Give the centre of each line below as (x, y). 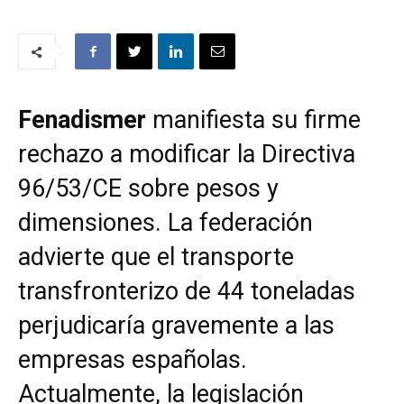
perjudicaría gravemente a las (176, 326)
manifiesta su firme (253, 120)
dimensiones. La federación (165, 223)
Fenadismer (82, 120)
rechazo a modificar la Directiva (187, 155)
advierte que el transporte (156, 257)
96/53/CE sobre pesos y (148, 189)
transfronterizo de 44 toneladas (187, 292)
